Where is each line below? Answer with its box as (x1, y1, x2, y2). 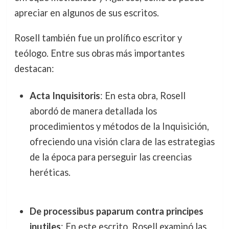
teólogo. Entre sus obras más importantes (14, 47, 185, 59)
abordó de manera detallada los (29, 105, 157, 117)
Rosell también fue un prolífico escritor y (14, 32, 182, 43)
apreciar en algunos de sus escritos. (14, 7, 159, 19)
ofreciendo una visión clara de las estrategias (29, 135, 215, 147)
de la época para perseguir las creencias (29, 151, 192, 163)
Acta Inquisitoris (29, 89, 100, 101)
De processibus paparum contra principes (29, 205, 203, 217)
